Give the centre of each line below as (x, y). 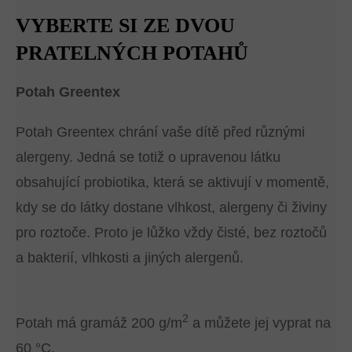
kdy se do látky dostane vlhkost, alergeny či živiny (171, 207)
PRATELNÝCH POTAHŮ (132, 53)
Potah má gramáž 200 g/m (99, 323)
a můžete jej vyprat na (260, 323)
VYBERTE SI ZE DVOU (125, 26)
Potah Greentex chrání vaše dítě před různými (160, 132)
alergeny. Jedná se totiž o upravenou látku (148, 157)
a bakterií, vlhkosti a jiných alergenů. (130, 258)
